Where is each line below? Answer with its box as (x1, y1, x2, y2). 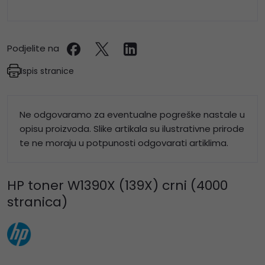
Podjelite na (7, 42, 59, 55)
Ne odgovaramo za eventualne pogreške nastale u (20, 108, 245, 121)
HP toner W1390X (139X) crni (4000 (7, 176, 228, 195)
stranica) (7, 193, 67, 212)
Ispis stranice (21, 64, 74, 77)
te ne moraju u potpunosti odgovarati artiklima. (20, 137, 228, 150)
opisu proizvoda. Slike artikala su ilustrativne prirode (20, 122, 244, 135)
